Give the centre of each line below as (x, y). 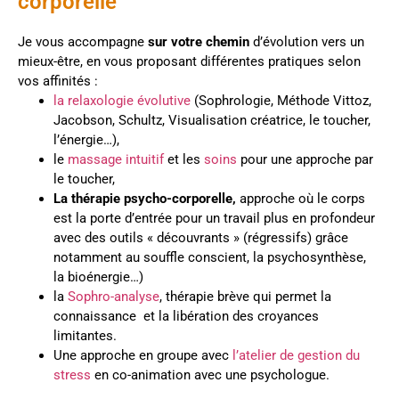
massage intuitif (116, 159)
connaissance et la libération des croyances (186, 316)
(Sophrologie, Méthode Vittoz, (281, 100)
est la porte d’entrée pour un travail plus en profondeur (214, 218)
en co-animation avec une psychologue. (210, 375)
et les (184, 159)
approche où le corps (301, 198)
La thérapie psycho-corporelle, (145, 198)
